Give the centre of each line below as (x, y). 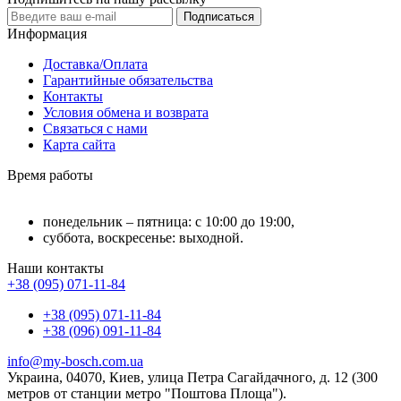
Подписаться (219, 17)
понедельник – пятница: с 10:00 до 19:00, (169, 222)
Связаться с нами (95, 128)
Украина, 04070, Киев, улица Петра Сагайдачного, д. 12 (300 (192, 377)
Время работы (50, 175)
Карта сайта (79, 145)
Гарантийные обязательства (128, 80)
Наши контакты (55, 268)
